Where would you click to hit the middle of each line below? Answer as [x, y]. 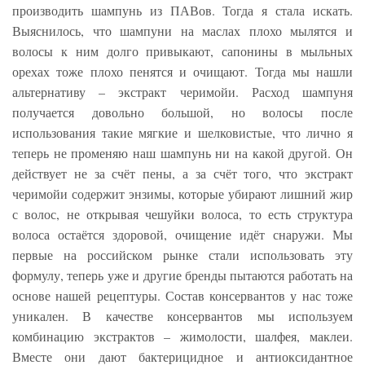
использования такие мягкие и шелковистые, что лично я [182, 132]
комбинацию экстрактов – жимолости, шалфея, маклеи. [182, 336]
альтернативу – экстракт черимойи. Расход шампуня [182, 91]
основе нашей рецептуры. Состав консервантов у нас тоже [182, 295]
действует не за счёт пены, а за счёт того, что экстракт [182, 173]
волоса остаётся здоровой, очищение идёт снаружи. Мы [182, 234]
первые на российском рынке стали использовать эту [182, 254]
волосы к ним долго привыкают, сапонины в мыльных [182, 51]
